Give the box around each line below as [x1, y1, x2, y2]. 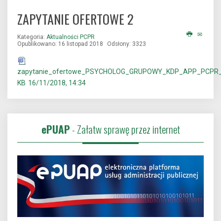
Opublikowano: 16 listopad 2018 [17, 40, 103, 47]
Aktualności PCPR [46, 34, 95, 40]
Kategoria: [17, 34, 46, 40]
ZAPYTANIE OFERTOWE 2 [17, 9, 134, 29]
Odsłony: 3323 [107, 40, 146, 47]
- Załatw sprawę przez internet [70, 121, 180, 137]
